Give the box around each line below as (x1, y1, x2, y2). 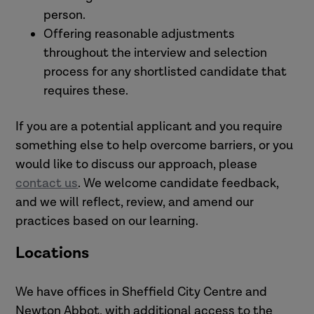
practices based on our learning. (15, 212, 205, 229)
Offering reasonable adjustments (43, 25, 235, 42)
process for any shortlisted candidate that (43, 63, 287, 80)
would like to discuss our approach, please (15, 156, 258, 172)
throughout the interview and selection (43, 44, 268, 61)
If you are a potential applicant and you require (15, 118, 283, 135)
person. (43, 6, 86, 23)
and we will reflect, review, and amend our (15, 193, 254, 210)
